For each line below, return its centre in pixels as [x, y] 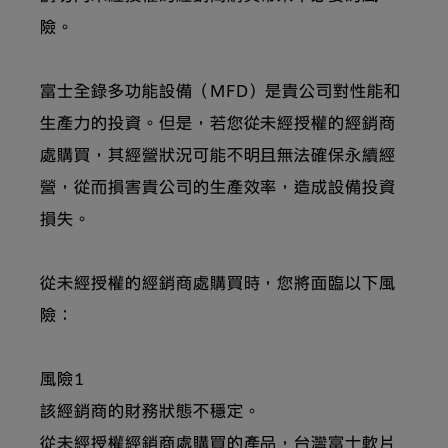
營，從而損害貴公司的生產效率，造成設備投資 [218, 189]
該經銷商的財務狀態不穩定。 [150, 413]
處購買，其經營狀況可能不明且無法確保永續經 [218, 157]
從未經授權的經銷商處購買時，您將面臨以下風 [218, 285]
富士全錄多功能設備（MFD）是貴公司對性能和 [221, 93]
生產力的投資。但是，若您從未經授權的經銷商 [218, 125]
